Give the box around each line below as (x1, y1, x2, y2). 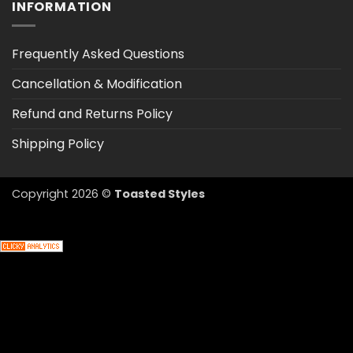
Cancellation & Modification (12, 75, 182, 94)
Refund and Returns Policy (12, 105, 173, 124)
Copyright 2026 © (12, 186, 114, 203)
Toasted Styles (114, 186, 205, 203)
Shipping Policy (12, 135, 104, 154)
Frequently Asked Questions (12, 45, 184, 64)
